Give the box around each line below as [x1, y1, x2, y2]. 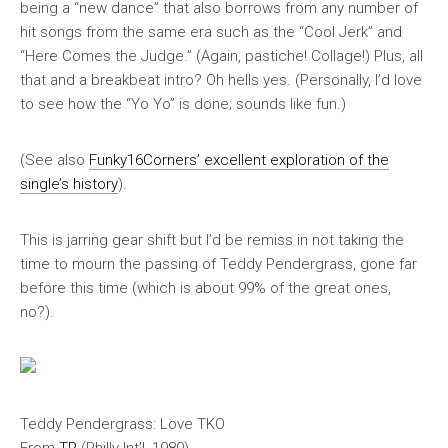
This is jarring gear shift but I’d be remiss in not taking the [20, 231, 404, 249]
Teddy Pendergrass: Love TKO [20, 415, 225, 433]
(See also [20, 151, 89, 169]
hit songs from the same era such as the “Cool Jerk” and [20, 23, 402, 41]
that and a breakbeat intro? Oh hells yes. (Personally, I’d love [20, 71, 422, 89]
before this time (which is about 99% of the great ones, [20, 279, 391, 297]
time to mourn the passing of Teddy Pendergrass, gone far [20, 255, 417, 273]
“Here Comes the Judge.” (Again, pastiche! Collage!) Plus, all [20, 47, 423, 65]
